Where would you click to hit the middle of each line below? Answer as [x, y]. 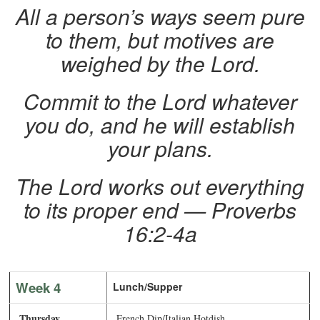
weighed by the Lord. [160, 64]
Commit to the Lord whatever [160, 101]
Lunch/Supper [148, 287]
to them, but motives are [160, 40]
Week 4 [39, 288]
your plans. [160, 149]
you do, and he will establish [160, 125]
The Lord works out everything [160, 186]
